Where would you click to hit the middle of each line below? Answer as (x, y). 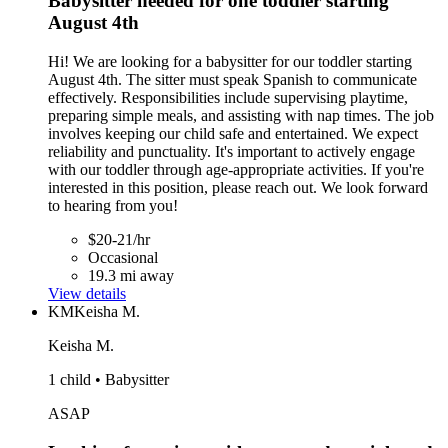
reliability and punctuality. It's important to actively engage (231, 151)
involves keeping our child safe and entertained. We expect (233, 133)
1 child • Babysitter (108, 379)
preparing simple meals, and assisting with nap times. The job (241, 115)
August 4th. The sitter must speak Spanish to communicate (232, 79)
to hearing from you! (113, 205)
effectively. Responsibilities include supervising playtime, (228, 97)
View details (87, 293)
